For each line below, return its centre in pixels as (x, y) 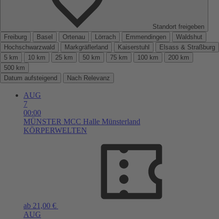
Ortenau (74, 37)
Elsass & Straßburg (187, 47)
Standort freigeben (178, 26)
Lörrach (105, 37)
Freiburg (15, 37)
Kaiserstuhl (134, 47)
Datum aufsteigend (31, 78)
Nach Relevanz (88, 78)
